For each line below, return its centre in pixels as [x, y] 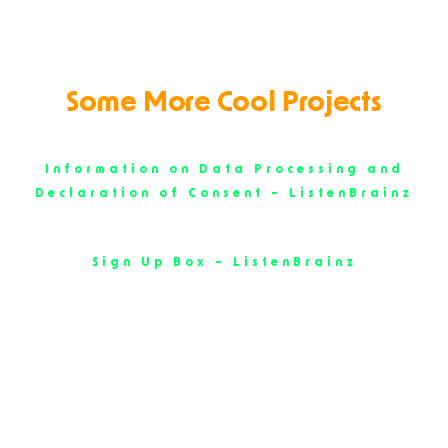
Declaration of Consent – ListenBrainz [224, 193]
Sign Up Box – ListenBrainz [224, 262]
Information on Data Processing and [224, 169]
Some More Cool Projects [224, 103]
